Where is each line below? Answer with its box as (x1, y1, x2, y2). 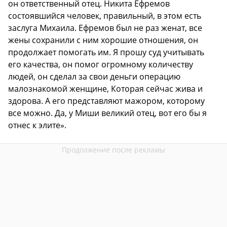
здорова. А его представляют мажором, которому (8, 95, 205, 107)
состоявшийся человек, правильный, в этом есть (8, 10, 201, 22)
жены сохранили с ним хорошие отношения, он (8, 34, 198, 46)
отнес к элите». (8, 120, 66, 131)
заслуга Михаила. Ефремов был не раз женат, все (8, 22, 202, 34)
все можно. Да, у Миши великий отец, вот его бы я (8, 107, 207, 119)
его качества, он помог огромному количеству (8, 59, 193, 70)
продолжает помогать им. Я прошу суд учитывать (8, 47, 204, 58)
